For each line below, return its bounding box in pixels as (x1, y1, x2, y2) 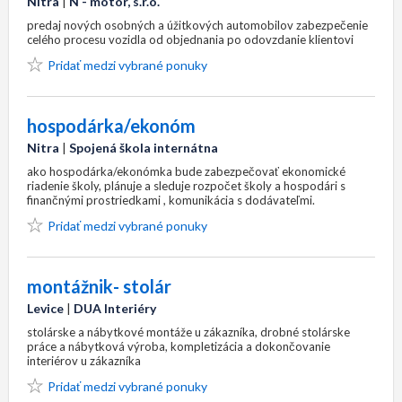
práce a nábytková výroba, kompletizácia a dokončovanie (27, 339, 330, 354)
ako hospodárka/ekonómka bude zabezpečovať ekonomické (27, 164, 345, 179)
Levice (27, 301, 64, 316)
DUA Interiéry (74, 301, 156, 316)
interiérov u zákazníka (27, 354, 141, 368)
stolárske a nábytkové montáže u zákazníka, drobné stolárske (27, 325, 350, 339)
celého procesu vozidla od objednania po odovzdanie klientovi (27, 32, 354, 47)
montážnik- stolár (27, 275, 171, 297)
